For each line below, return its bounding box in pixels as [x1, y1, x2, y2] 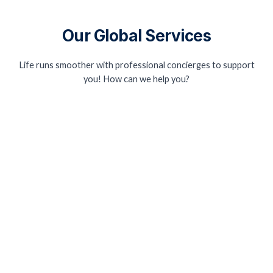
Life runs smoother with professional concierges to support [18, 59, 255, 70]
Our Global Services [62, 26, 211, 45]
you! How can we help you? [83, 73, 190, 84]
